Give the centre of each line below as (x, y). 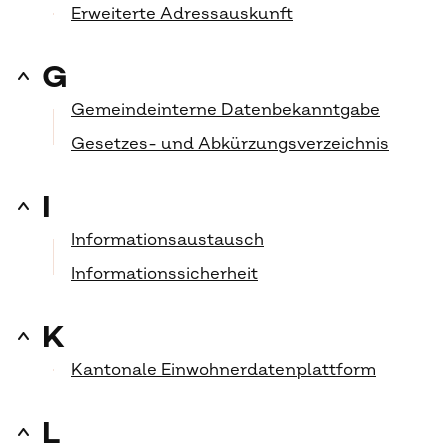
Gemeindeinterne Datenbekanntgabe (225, 110)
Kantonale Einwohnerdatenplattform (223, 370)
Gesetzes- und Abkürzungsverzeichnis (230, 144)
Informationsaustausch (167, 240)
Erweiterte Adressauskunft (182, 14)
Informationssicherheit (164, 274)
